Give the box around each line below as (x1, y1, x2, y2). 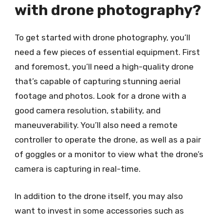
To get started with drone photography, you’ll (15, 33, 190, 42)
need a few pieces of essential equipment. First (15, 47, 200, 57)
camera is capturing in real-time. (15, 164, 141, 174)
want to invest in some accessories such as (15, 205, 184, 216)
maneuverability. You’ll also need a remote (15, 120, 178, 130)
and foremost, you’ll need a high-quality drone (15, 62, 194, 72)
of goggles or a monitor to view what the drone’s (15, 149, 203, 159)
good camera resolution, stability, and (15, 106, 161, 115)
